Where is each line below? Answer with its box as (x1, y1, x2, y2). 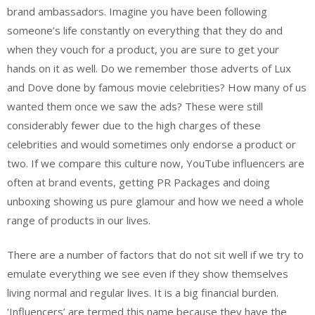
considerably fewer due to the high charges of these (7, 117, 261, 132)
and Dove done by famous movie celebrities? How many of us (7, 79, 307, 94)
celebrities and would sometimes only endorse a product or (7, 136, 296, 151)
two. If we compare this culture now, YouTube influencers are (7, 155, 304, 170)
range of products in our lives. (7, 212, 153, 227)
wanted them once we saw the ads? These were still (7, 98, 263, 113)
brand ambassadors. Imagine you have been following (7, 4, 267, 18)
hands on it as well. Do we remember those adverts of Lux (7, 60, 291, 75)
